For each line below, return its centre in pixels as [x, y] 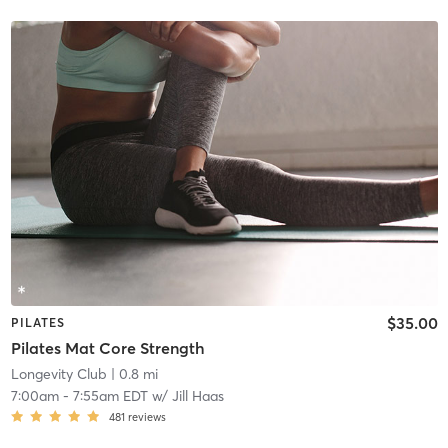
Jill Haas [197, 396]
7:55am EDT [110, 396]
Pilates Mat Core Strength [107, 348]
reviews [146, 417]
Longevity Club [58, 374]
